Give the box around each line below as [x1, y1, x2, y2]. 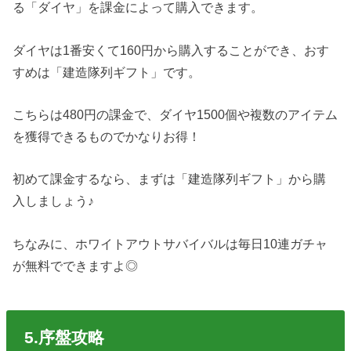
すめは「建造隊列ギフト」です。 [13, 64, 201, 79]
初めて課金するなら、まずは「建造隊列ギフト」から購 [13, 172, 327, 186]
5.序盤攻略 [24, 327, 104, 346]
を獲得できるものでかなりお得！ [13, 128, 201, 143]
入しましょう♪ [13, 194, 95, 208]
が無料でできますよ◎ [13, 258, 139, 273]
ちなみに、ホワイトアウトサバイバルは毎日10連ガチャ [13, 236, 328, 251]
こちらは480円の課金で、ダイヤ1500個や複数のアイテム [13, 107, 338, 121]
